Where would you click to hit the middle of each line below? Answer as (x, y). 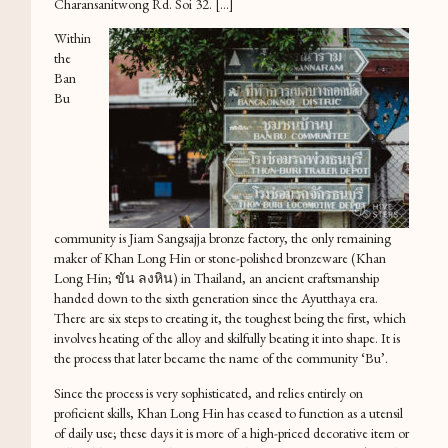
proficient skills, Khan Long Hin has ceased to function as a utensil (228, 412)
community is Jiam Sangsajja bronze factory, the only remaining (222, 238)
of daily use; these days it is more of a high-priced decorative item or (231, 432)
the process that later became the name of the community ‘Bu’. (220, 358)
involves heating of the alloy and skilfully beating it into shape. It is (226, 338)
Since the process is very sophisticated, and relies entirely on (208, 392)
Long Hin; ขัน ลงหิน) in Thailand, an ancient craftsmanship (216, 278)
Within (72, 38)
